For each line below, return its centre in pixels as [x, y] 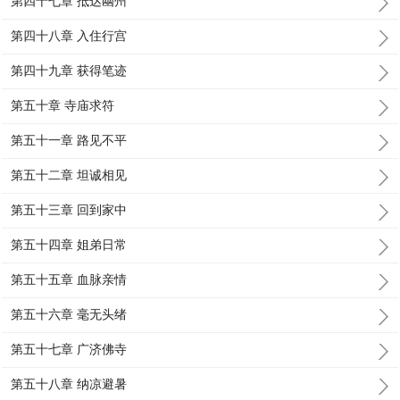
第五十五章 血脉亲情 [69, 279]
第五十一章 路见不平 [69, 140]
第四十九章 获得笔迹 [69, 71]
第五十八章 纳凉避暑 [69, 384]
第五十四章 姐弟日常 [69, 245]
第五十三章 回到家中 [69, 210]
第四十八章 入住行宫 [69, 36]
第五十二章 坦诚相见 [69, 175]
